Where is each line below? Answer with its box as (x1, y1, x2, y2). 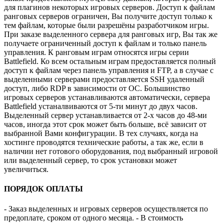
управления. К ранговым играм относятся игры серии (4, 47, 189, 56)
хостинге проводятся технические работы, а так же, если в (4, 137, 203, 146)
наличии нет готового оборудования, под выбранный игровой (4, 146, 218, 155)
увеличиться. (4, 164, 48, 173)
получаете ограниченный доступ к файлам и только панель (4, 38, 206, 47)
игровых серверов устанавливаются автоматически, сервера (4, 92, 210, 101)
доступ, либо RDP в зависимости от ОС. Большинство (4, 83, 190, 92)
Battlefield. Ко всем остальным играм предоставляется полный (4, 56, 216, 65)
